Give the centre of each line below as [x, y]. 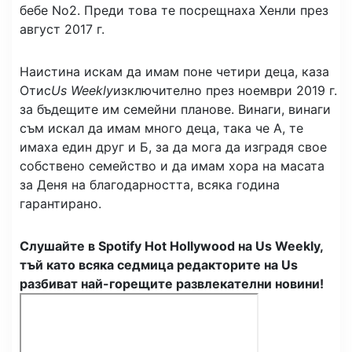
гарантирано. [60, 203]
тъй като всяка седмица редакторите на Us [159, 264]
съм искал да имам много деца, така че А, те [161, 128]
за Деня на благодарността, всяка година [150, 184]
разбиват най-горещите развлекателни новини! [172, 283]
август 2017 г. [62, 29]
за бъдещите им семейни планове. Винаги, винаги [175, 109]
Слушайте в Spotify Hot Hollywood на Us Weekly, [171, 246]
